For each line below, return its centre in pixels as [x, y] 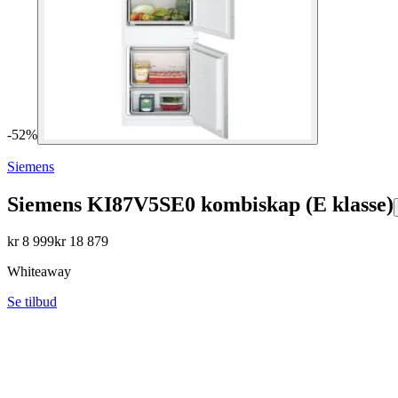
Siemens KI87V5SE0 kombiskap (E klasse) [200, 204]
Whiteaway [39, 272]
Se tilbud [32, 302]
